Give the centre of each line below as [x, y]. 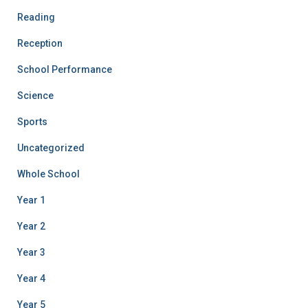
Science [35, 95]
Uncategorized [51, 147]
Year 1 [31, 200]
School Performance [65, 69]
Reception [40, 43]
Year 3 [31, 252]
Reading [36, 17]
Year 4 [31, 278]
